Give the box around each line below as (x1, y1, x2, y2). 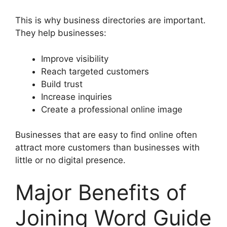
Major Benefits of (15, 179, 186, 205)
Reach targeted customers (41, 66, 149, 77)
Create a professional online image (41, 104, 182, 115)
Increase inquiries (41, 91, 112, 102)
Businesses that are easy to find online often (15, 130, 197, 140)
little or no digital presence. (15, 155, 126, 165)
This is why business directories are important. (15, 15, 206, 25)
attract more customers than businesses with (15, 142, 200, 153)
